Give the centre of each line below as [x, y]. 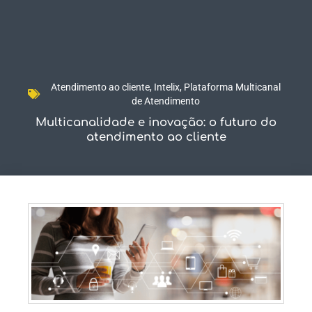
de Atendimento [165, 101]
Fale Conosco [270, 26]
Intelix [166, 87]
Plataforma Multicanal [232, 87]
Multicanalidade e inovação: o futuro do [156, 122]
